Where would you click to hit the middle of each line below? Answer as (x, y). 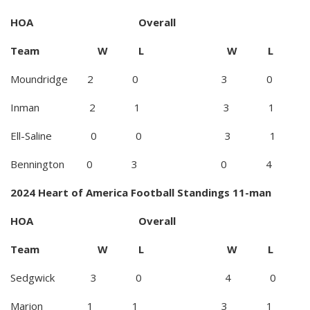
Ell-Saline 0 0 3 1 (143, 135)
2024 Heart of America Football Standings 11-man (141, 192)
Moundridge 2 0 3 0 (142, 79)
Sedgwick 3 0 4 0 (143, 277)
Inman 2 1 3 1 (143, 107)
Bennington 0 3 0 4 (141, 164)
